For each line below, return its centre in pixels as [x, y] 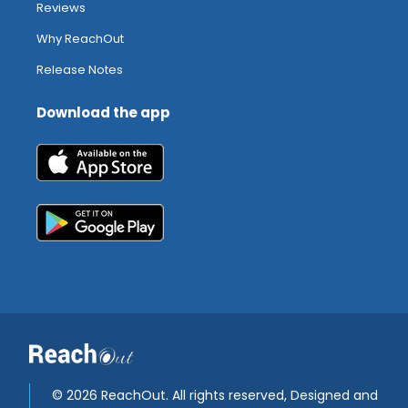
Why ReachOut [80, 39]
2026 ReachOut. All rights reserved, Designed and [222, 395]
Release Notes [80, 70]
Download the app [103, 113]
